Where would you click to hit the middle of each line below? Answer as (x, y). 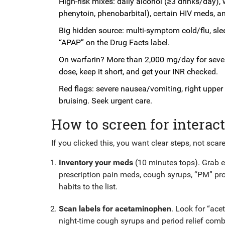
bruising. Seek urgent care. (105, 100)
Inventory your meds (96, 162)
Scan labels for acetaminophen (115, 208)
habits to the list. (88, 186)
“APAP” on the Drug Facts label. (114, 42)
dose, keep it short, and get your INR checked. (138, 71)
